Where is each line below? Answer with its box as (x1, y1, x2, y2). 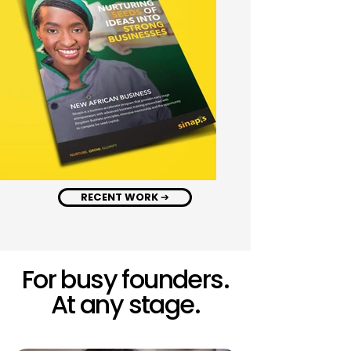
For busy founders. (21, 262, 230, 297)
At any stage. (50, 287, 201, 322)
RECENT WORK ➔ (81, 190, 169, 204)
